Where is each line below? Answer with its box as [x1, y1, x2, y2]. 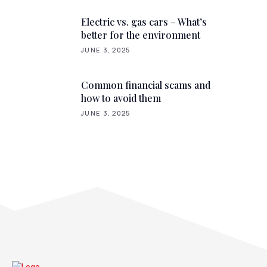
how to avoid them [81, 92, 161, 105]
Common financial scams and [81, 79, 210, 92]
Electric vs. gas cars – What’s [81, 15, 207, 28]
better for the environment [81, 28, 200, 41]
